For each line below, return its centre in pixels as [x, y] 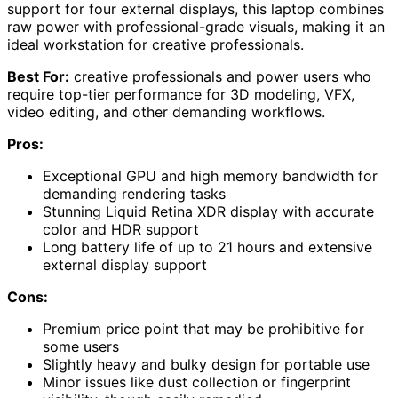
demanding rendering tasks [134, 194]
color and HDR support [121, 230]
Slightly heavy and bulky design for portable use [206, 365]
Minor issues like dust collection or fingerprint [197, 382]
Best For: [38, 77]
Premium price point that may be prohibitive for [203, 329]
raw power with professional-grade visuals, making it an [196, 27]
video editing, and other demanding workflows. [166, 112]
